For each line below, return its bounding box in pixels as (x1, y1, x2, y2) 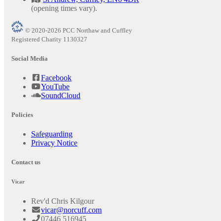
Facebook (41, 73, 72, 82)
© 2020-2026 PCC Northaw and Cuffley (25, 27, 132, 35)
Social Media (11, 54, 48, 62)
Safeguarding (31, 130, 73, 139)
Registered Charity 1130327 (11, 36, 87, 43)
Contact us (11, 158, 40, 166)
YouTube (41, 82, 70, 91)
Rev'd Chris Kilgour (31, 197, 94, 206)
